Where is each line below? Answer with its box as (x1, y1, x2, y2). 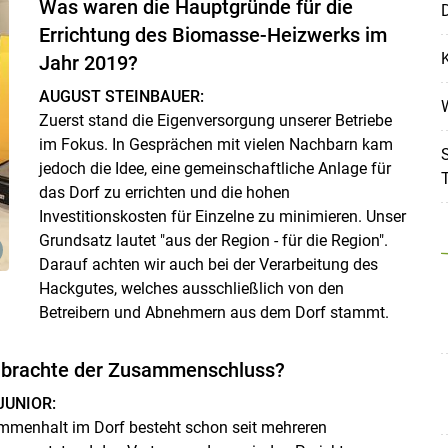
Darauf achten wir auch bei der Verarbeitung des (38, 254, 378, 274)
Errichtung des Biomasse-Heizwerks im (38, 22, 387, 47)
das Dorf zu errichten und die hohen (38, 182, 290, 202)
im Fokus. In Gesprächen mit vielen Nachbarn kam (38, 134, 393, 154)
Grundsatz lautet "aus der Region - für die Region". (38, 230, 388, 250)
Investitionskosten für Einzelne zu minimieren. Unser (38, 206, 406, 226)
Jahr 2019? (38, 50, 138, 75)
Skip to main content (136, 372, 310, 396)
